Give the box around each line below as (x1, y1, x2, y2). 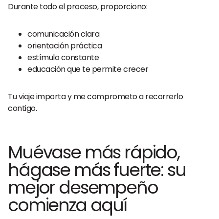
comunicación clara (27, 28, 100, 40)
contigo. (8, 103, 37, 114)
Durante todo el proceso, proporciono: (8, 1, 148, 12)
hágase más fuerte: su (8, 157, 186, 182)
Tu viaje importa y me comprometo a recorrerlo (8, 91, 183, 102)
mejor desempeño (8, 175, 158, 200)
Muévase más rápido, (8, 140, 179, 165)
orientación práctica (27, 40, 102, 51)
